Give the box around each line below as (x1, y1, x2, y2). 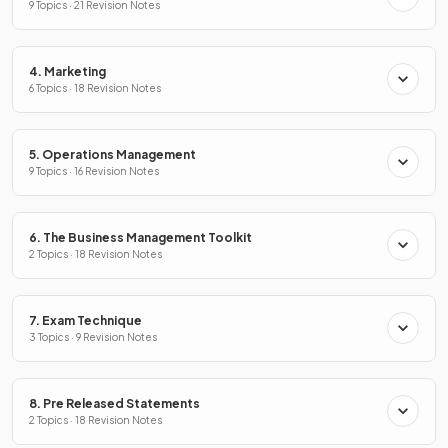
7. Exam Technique (29, 312, 142, 328)
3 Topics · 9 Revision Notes (29, 330, 157, 343)
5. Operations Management (29, 146, 196, 162)
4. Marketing (29, 63, 106, 79)
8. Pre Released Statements (29, 395, 200, 411)
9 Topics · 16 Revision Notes (29, 164, 159, 177)
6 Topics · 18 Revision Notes (29, 81, 161, 94)
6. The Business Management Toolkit (29, 229, 252, 245)
